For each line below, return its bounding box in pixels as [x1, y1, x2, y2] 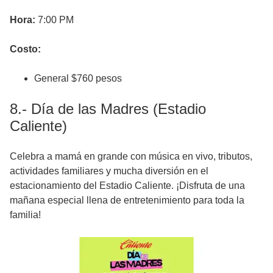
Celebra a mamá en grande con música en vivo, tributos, [10, 151, 252, 162]
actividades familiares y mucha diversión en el [10, 166, 208, 177]
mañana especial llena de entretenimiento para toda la [10, 195, 244, 206]
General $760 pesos [34, 73, 122, 84]
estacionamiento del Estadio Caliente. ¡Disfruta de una [10, 180, 245, 191]
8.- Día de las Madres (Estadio [10, 101, 206, 118]
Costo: [10, 44, 41, 55]
